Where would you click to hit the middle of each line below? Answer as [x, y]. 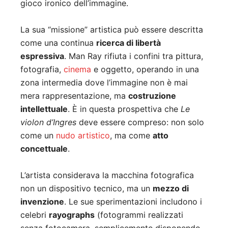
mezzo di [171, 189]
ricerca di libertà [129, 43]
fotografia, [42, 69]
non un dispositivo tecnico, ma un [87, 189]
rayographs [72, 215]
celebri [35, 215]
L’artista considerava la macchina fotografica [107, 175]
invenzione [42, 202]
